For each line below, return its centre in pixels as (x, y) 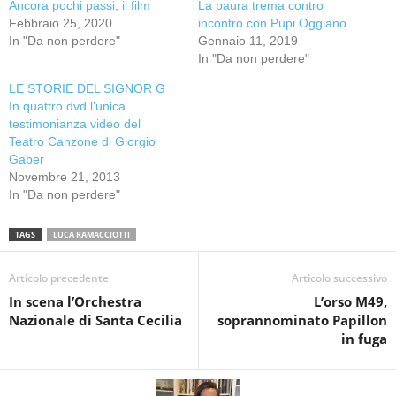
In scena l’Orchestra (75, 301)
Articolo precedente (59, 278)
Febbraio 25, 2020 (61, 23)
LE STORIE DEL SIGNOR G (87, 88)
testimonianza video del (75, 123)
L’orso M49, (350, 301)
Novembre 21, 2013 (65, 176)
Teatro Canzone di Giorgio (82, 141)
